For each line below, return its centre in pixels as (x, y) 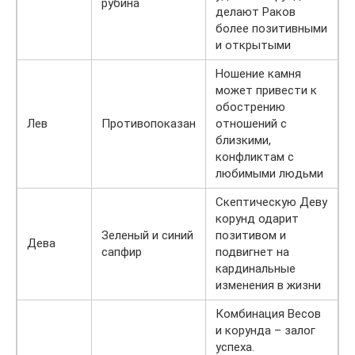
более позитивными (271, 28)
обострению (250, 107)
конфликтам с (255, 157)
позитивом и (251, 235)
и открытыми (253, 45)
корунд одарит (257, 218)
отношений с (251, 123)
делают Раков (256, 11)
